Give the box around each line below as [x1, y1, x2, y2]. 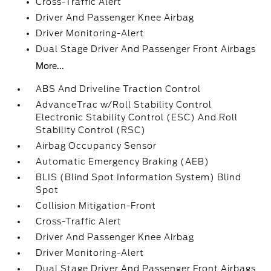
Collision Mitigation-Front [36, 201, 157, 211]
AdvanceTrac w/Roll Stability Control [36, 100, 212, 109]
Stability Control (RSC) [36, 125, 146, 135]
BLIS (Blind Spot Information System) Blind [36, 172, 242, 182]
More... [36, 61, 65, 71]
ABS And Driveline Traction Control [36, 84, 201, 94]
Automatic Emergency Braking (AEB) [36, 157, 210, 166]
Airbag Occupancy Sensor [36, 141, 157, 151]
